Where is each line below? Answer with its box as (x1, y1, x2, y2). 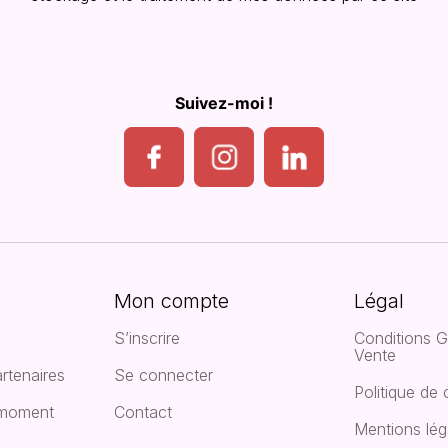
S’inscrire (114, 327, 180, 348)
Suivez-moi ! (175, 92, 273, 113)
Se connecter (114, 364, 213, 385)
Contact (114, 401, 172, 422)
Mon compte (114, 288, 229, 313)
